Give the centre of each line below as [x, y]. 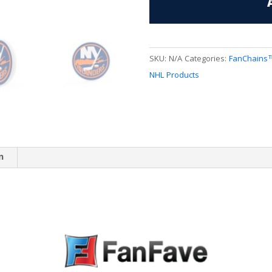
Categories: [206, 59]
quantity [230, 24]
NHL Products [174, 76]
